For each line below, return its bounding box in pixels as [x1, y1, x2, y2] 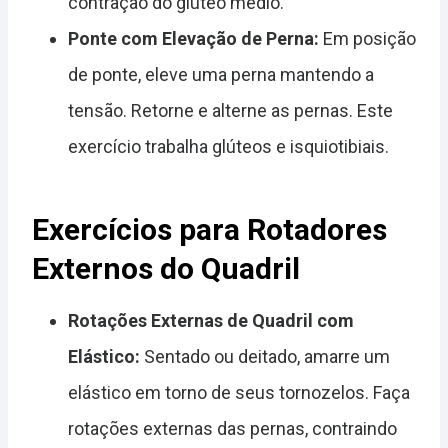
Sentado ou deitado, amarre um [140, 345, 390, 367]
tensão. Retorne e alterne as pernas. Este [68, 99, 393, 121]
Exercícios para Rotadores [32, 211, 387, 247]
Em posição [319, 27, 416, 49]
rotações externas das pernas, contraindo [68, 417, 397, 439]
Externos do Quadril [32, 250, 300, 286]
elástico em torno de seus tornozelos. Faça [68, 381, 410, 403]
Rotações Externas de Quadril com [68, 309, 354, 331]
